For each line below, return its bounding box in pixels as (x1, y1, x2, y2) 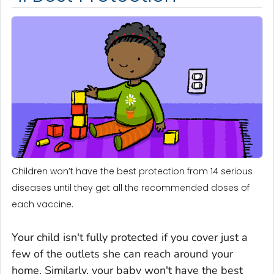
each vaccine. (12, 198, 73, 210)
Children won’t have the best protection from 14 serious (12, 165, 253, 177)
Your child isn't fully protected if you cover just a (12, 229, 248, 245)
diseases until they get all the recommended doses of (12, 181, 250, 194)
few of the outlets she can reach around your (12, 246, 233, 261)
